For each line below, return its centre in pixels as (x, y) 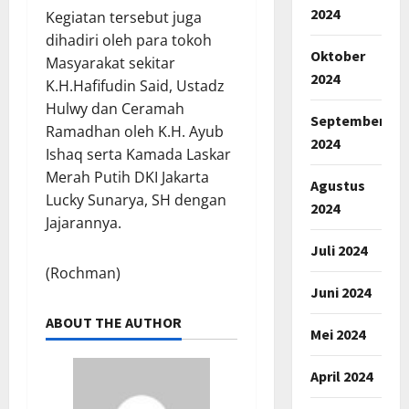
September (347, 120)
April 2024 (341, 376)
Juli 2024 (338, 250)
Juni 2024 (340, 292)
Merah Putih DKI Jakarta (127, 177)
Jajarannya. (84, 222)
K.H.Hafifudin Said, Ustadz (135, 85)
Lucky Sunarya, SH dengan (136, 199)
